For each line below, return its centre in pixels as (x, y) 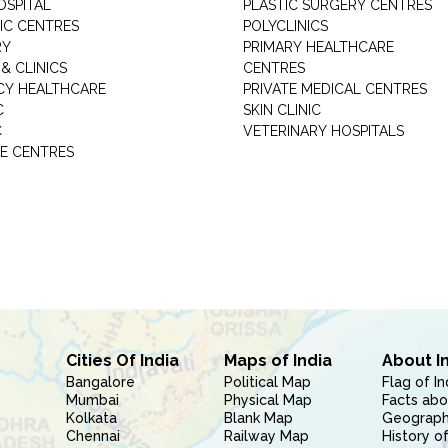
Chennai (92, 436)
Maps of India (277, 360)
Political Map (267, 382)
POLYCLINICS (285, 26)
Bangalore (100, 382)
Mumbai (92, 400)
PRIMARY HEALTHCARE (318, 47)
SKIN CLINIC (281, 110)
